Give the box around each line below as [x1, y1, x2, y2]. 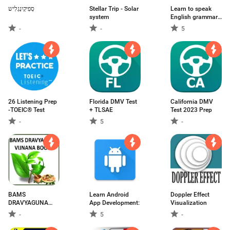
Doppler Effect [170, 191, 209, 198]
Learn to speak [170, 5, 212, 12]
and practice [170, 22, 205, 29]
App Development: [89, 199, 140, 206]
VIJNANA [8, 207, 35, 215]
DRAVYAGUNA [8, 199, 48, 206]
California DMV [170, 98, 213, 105]
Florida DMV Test [89, 98, 137, 105]
